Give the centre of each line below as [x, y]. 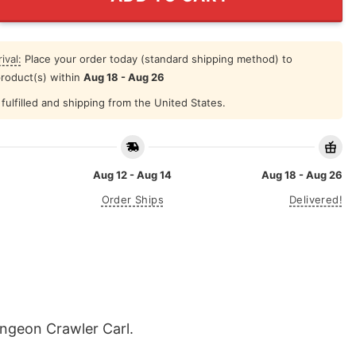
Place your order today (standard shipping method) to [157, 58]
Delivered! [316, 200]
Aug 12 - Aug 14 [133, 175]
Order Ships [132, 200]
